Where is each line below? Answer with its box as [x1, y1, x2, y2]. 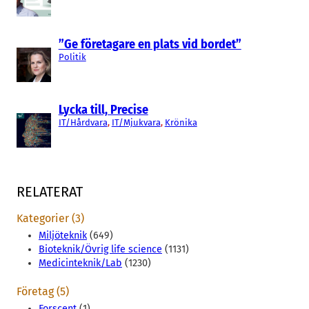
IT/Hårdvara [58, 117, 108, 128]
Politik [58, 51, 86, 62]
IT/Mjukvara [111, 117, 161, 128]
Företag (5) [17, 284, 69, 298]
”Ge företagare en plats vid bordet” [58, 36, 241, 52]
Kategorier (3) [17, 211, 84, 225]
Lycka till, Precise [58, 101, 148, 117]
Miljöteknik [39, 229, 87, 241]
